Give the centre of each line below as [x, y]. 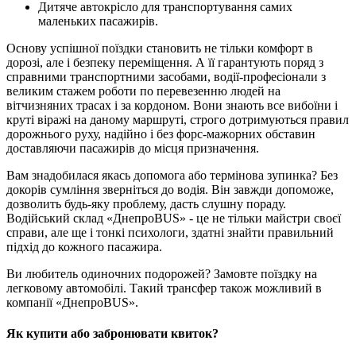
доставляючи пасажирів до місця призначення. [133, 148]
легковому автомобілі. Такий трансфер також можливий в [164, 288]
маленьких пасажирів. [98, 21]
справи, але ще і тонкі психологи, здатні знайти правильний [170, 232]
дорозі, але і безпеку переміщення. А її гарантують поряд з [165, 62]
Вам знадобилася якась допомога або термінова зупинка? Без [172, 175]
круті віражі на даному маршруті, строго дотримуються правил [178, 119]
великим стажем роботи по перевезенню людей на [143, 91]
